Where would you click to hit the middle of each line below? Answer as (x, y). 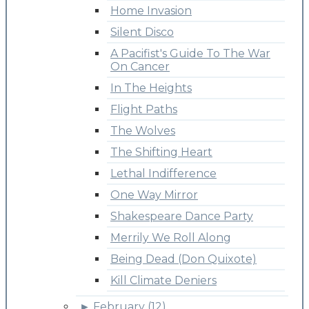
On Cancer (140, 66)
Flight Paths (144, 109)
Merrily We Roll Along (171, 237)
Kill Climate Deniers (163, 280)
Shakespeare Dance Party (182, 216)
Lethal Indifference (163, 173)
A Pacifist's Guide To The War (190, 53)
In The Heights (151, 88)
